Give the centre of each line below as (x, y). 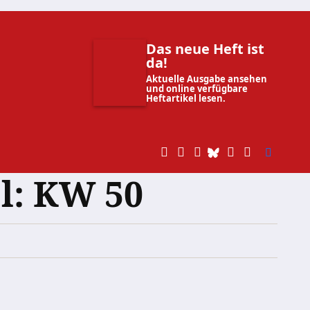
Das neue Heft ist (205, 49)
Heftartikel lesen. (186, 98)
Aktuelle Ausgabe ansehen (207, 79)
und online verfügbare (197, 89)
